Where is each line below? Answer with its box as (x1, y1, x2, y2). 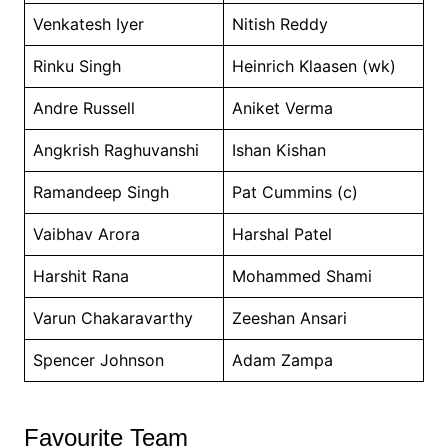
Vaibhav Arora (32, 223, 140, 244)
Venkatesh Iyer (32, 13, 144, 34)
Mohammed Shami (231, 265, 372, 286)
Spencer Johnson (32, 349, 164, 370)
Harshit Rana (32, 265, 129, 286)
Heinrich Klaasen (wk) (231, 55, 396, 76)
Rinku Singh (32, 55, 121, 76)
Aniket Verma (231, 97, 333, 118)
